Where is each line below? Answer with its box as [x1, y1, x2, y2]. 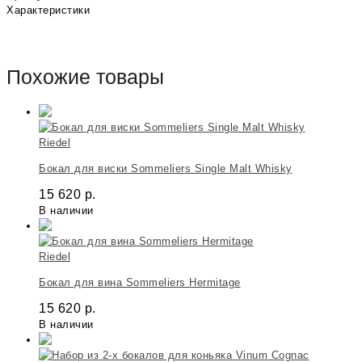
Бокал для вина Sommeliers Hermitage [39, 276, 241, 288]
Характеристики [6, 4, 90, 17]
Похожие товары [6, 65, 164, 88]
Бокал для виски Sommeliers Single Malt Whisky [39, 162, 293, 175]
